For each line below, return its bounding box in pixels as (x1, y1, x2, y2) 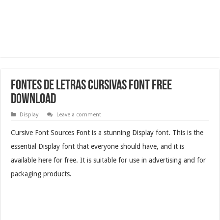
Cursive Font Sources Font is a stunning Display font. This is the (11, 128, 204, 137)
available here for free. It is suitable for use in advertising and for (11, 156, 206, 164)
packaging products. (11, 169, 72, 178)
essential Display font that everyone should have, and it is (11, 142, 185, 150)
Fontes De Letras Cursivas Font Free (11, 79, 172, 93)
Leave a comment (56, 111, 102, 118)
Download (11, 92, 56, 107)
